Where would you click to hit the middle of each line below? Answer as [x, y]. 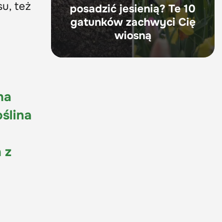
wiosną [133, 36]
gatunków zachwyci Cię [133, 23]
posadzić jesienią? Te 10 [133, 9]
